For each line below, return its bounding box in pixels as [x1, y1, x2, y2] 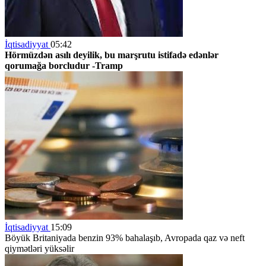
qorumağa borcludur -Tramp [5, 60, 123, 71]
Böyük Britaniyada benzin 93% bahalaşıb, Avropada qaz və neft [5, 232, 245, 243]
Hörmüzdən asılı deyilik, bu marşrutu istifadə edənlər [5, 49, 218, 60]
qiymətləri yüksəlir [5, 243, 74, 254]
